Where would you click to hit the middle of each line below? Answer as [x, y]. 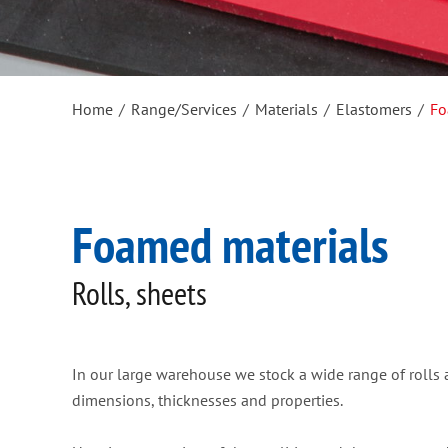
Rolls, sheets [139, 293]
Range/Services [184, 109]
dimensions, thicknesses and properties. [207, 400]
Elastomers [374, 109]
